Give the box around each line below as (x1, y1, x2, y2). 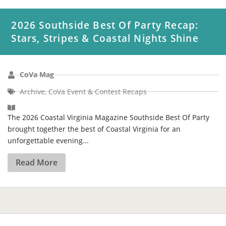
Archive (20, 37, 45, 47)
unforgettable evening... (8, 86, 89, 96)
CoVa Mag (20, 20, 54, 30)
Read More (16, 107, 58, 119)
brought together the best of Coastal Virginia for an (8, 74, 181, 84)
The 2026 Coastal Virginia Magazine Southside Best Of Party (8, 63, 210, 73)
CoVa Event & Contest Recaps (48, 37, 147, 47)
